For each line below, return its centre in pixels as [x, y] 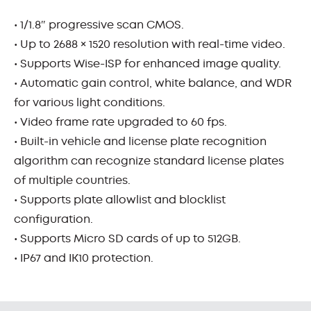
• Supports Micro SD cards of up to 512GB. [127, 239]
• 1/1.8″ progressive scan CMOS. [99, 25]
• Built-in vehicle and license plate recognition [140, 142]
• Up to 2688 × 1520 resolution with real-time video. [150, 44]
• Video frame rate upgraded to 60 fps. [120, 122]
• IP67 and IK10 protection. [84, 258]
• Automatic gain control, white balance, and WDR [153, 83]
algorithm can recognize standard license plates [149, 161]
